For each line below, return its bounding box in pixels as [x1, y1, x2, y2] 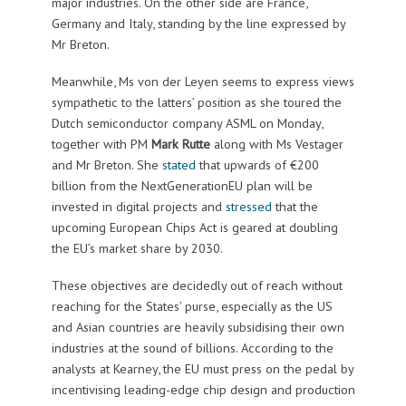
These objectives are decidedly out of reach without [51, 275, 343, 294]
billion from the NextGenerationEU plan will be [51, 176, 313, 194]
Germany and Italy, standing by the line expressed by [51, 14, 345, 32]
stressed [225, 197, 272, 215]
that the [271, 197, 318, 215]
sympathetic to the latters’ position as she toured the [51, 92, 342, 111]
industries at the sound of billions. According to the [51, 338, 333, 356]
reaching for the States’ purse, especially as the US [51, 296, 333, 314]
